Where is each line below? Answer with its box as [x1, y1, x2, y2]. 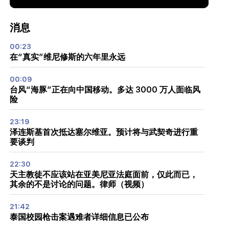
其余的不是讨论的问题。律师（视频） [9, 179, 149, 190]
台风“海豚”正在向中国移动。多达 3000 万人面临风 [9, 85, 200, 95]
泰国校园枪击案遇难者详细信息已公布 [9, 212, 149, 222]
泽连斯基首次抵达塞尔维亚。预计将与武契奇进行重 [9, 127, 198, 138]
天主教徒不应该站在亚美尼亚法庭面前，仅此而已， [9, 170, 198, 180]
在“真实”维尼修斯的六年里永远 [9, 52, 125, 62]
